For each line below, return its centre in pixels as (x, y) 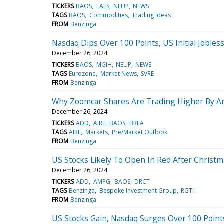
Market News (118, 73)
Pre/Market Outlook (139, 132)
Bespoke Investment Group (138, 190)
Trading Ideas (151, 15)
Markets (96, 132)
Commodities (108, 15)
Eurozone (83, 73)
